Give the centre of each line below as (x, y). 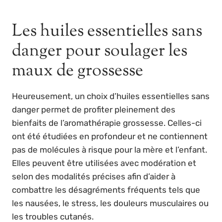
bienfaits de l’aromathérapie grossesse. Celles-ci (107, 123)
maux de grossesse (78, 71)
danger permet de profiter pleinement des (94, 110)
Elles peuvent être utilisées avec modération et (104, 163)
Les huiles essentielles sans (107, 32)
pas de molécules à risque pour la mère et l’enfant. (110, 150)
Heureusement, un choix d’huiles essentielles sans (111, 96)
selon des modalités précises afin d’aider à (94, 177)
